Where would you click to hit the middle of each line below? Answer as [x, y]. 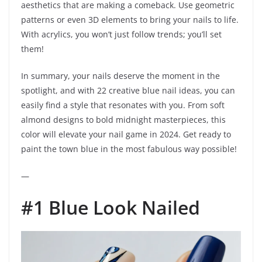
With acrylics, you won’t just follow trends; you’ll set [121, 35]
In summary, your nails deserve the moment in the [120, 76]
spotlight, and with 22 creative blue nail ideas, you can [128, 91]
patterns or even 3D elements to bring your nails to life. [130, 20]
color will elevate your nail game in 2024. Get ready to [126, 135]
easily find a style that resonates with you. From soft [123, 105]
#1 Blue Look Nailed [111, 208]
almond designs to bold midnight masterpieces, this [123, 120]
